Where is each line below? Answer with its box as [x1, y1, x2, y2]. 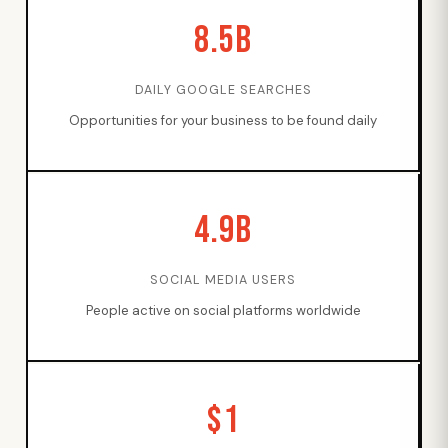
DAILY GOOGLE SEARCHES [134, 82, 312, 98]
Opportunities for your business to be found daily [69, 112, 377, 129]
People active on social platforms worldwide [85, 302, 361, 319]
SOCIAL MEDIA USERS [150, 272, 296, 288]
